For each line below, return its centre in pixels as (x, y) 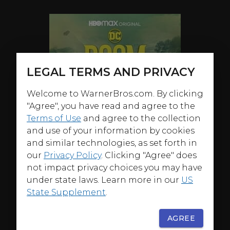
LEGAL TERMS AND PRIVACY (111, 72)
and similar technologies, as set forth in (112, 143)
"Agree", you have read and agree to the (111, 106)
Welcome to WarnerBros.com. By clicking (115, 94)
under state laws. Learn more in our (103, 180)
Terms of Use (54, 118)
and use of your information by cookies (111, 131)
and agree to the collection (142, 118)
